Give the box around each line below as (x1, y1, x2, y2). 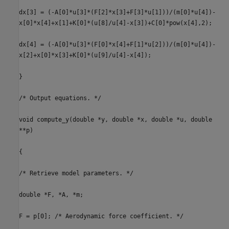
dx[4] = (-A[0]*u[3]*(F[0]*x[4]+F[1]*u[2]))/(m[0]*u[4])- (19, 40, 216, 48)
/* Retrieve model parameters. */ (19, 169, 133, 177)
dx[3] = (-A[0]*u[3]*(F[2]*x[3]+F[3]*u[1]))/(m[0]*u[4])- (19, 8, 216, 16)
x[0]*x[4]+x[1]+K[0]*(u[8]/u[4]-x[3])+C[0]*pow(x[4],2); (19, 19, 212, 27)
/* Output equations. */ (19, 94, 101, 102)
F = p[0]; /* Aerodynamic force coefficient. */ (19, 212, 184, 220)
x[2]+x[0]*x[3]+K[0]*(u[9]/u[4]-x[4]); (19, 51, 151, 59)
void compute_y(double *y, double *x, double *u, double (19, 116, 212, 123)
